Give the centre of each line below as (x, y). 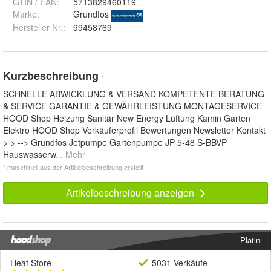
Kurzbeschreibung (52, 76)
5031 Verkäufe (180, 263)
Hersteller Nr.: (39, 28)
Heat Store (31, 263)
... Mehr (70, 155)
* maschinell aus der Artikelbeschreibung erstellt (73, 167)
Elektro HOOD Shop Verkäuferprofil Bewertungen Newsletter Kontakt (134, 130)
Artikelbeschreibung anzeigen (131, 193)
